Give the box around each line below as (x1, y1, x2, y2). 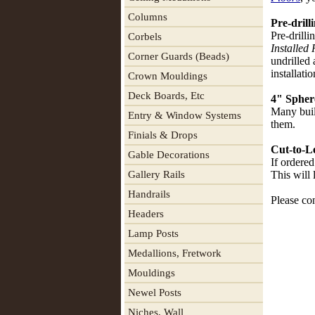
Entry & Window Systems (128, 110, 241, 121)
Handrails (128, 188, 170, 200)
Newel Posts (128, 287, 181, 298)
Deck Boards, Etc (128, 90, 205, 101)
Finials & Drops (128, 129, 198, 141)
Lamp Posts (128, 228, 179, 239)
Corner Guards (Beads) (128, 51, 229, 62)
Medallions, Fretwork (128, 247, 221, 259)
